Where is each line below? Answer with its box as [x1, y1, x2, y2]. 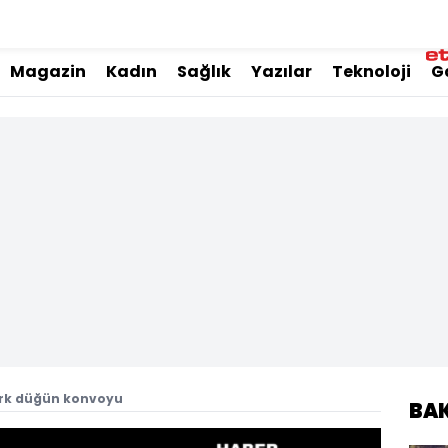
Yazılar [251, 60, 312, 83]
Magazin [10, 60, 86, 83]
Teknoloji [332, 60, 411, 83]
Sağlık [177, 60, 231, 83]
